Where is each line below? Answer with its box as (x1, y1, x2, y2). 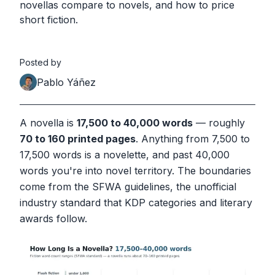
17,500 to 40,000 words (77, 117, 193, 129)
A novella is (20, 117, 77, 129)
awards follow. (20, 212, 87, 225)
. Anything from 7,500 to (136, 133, 250, 145)
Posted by (20, 57, 61, 68)
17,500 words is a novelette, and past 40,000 (20, 149, 230, 161)
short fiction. (20, 14, 78, 26)
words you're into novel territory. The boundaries (20, 165, 251, 177)
